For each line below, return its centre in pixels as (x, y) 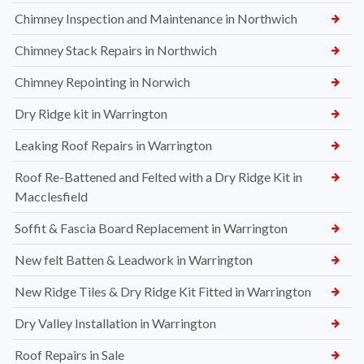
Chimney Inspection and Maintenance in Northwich (156, 19)
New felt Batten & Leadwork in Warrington (134, 260)
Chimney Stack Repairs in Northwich (116, 50)
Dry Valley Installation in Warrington (115, 323)
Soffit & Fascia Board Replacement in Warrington (151, 228)
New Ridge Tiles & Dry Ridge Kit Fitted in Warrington (163, 292)
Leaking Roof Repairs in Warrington (113, 145)
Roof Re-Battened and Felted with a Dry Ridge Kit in (158, 177)
